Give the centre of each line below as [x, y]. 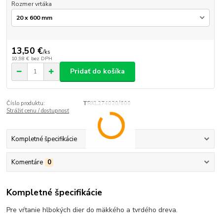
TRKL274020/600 [107, 103]
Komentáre [27, 163]
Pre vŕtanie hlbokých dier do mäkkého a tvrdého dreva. [92, 210]
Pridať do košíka [97, 72]
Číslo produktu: [26, 103]
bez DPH [41, 58]
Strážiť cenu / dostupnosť [38, 110]
